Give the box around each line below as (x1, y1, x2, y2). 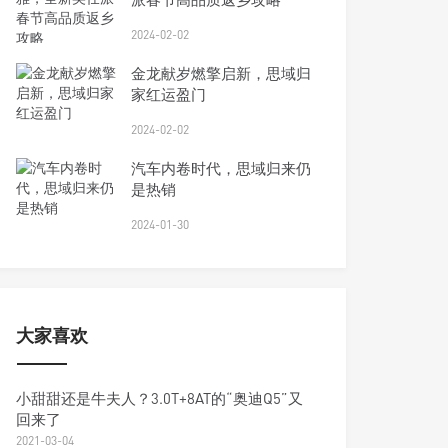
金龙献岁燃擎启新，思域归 (131, 64, 312, 82)
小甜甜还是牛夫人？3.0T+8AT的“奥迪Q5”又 (16, 389, 304, 407)
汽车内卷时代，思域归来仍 (131, 159, 312, 177)
